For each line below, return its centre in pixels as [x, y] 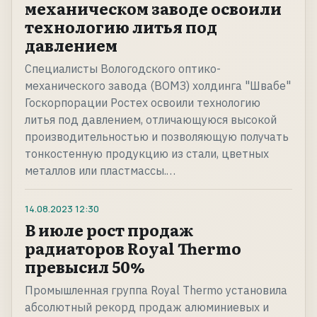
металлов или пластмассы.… [100, 171]
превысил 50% [85, 267]
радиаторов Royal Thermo [133, 248]
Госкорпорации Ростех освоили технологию [143, 103]
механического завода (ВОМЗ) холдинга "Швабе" [158, 86]
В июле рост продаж [109, 230]
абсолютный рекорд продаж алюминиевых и [147, 307]
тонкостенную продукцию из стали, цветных [147, 154]
